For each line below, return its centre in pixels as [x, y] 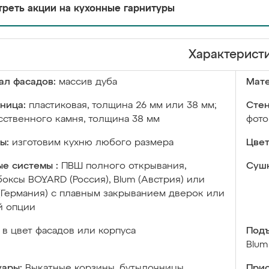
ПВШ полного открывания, [124, 166]
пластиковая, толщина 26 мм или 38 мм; [122, 106]
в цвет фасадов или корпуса [69, 231]
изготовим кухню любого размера [93, 143]
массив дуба [88, 82]
